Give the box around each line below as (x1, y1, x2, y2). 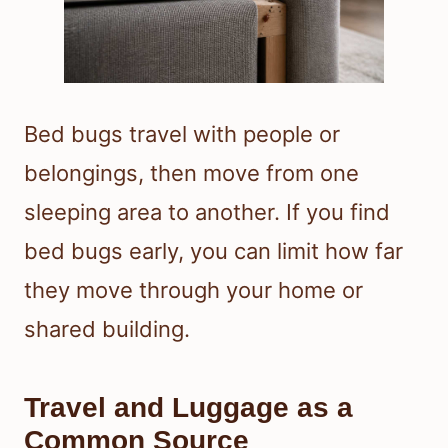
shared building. (24, 315, 190, 342)
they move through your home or (24, 276, 363, 303)
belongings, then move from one (24, 159, 359, 186)
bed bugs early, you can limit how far (24, 237, 403, 264)
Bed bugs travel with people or (24, 120, 340, 147)
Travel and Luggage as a (24, 391, 353, 423)
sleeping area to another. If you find (24, 198, 390, 225)
